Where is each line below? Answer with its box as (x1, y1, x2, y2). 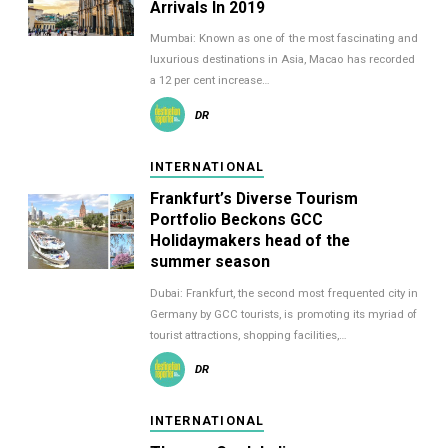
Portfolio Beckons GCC (149, 210, 323, 230)
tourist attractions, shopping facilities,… (149, 327, 348, 342)
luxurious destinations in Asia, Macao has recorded (149, 52, 415, 67)
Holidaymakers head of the (149, 231, 350, 251)
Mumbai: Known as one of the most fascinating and (149, 31, 419, 46)
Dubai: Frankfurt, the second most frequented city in (149, 285, 419, 300)
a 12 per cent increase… (149, 73, 271, 88)
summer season (149, 252, 270, 272)
